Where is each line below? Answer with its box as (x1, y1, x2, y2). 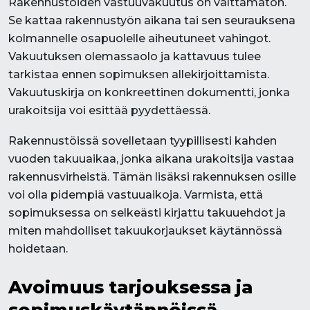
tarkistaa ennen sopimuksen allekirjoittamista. (8, 68, 269, 81)
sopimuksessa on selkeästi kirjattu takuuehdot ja (8, 206, 286, 219)
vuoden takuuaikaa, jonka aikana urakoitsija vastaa (8, 152, 294, 165)
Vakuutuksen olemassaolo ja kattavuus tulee (8, 50, 261, 63)
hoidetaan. (8, 242, 68, 255)
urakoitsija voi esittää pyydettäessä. (8, 104, 210, 117)
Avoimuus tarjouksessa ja (8, 276, 253, 298)
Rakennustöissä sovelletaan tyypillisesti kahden (8, 134, 277, 147)
